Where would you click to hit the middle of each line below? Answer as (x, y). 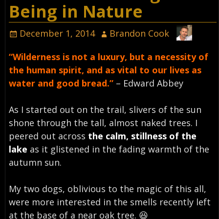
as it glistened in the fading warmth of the (118, 149)
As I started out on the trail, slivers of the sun (105, 109)
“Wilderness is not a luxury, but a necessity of (108, 56)
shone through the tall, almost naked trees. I (103, 122)
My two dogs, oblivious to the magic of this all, (107, 188)
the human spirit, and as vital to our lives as (105, 70)
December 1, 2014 (57, 33)
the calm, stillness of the (142, 136)
